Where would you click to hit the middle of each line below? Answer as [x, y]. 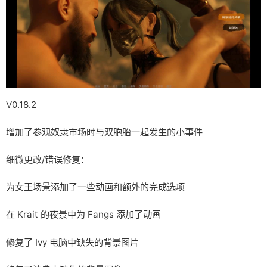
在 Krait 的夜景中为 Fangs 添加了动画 [83, 215]
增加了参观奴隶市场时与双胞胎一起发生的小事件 [104, 132]
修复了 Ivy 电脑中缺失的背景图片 [72, 242]
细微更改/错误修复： [47, 159]
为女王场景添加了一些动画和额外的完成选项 [95, 187]
